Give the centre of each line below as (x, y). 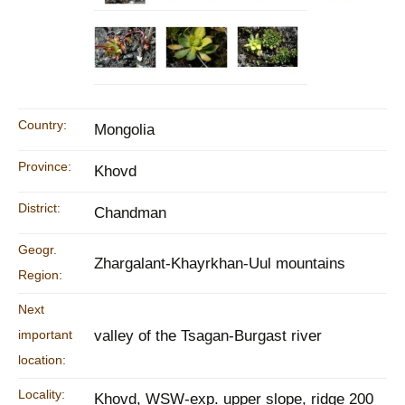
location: (42, 360)
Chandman (130, 213)
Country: (42, 125)
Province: (45, 166)
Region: (40, 275)
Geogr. (38, 250)
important (45, 334)
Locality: (42, 394)
